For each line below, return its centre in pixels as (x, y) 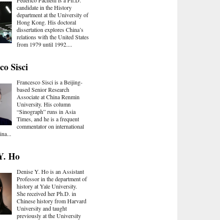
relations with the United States (53, 37)
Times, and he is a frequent (48, 119)
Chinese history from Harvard (52, 201)
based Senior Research (43, 89)
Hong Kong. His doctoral (46, 22)
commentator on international (50, 126)
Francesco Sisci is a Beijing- (50, 82)
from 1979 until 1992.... (44, 44)
